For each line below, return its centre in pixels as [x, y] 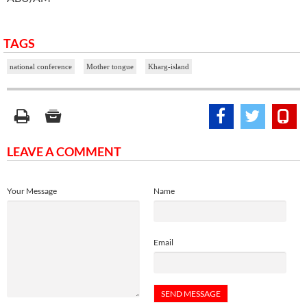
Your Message [32, 191]
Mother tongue [110, 67]
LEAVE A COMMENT [64, 152]
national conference [41, 67]
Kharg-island [169, 67]
